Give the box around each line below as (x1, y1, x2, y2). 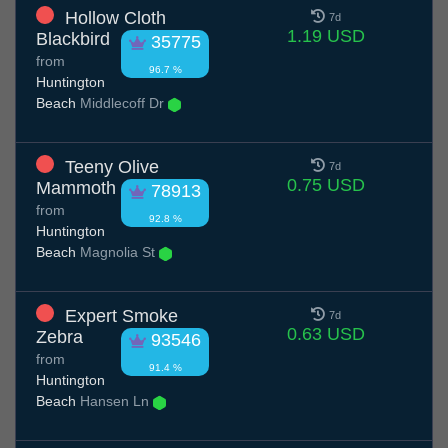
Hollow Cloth (65, 8, 166, 29)
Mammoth (36, 178, 116, 199)
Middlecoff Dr (76, 95, 168, 112)
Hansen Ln (76, 393, 153, 410)
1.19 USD (286, 26, 365, 47)
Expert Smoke (65, 306, 178, 327)
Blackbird (36, 29, 110, 50)
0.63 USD (286, 324, 365, 345)
